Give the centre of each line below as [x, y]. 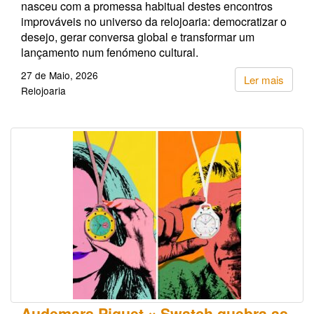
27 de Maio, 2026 [60, 75]
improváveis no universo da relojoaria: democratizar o [154, 21]
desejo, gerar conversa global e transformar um [138, 36]
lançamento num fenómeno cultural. [110, 52]
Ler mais [264, 79]
